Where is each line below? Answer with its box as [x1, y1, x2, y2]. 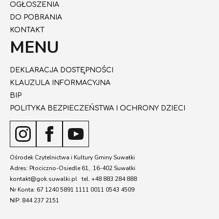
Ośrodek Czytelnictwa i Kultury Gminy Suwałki [10, 153, 135, 161]
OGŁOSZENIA [10, 1, 59, 8]
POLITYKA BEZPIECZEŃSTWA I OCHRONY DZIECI [10, 105, 185, 112]
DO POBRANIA [10, 14, 62, 21]
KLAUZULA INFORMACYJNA [10, 79, 110, 87]
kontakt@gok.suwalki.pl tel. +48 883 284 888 [10, 175, 137, 183]
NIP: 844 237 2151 [10, 197, 59, 204]
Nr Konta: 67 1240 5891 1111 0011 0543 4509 [10, 186, 134, 194]
